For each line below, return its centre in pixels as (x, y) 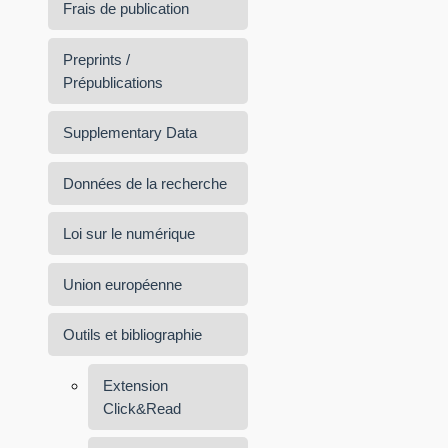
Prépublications (113, 82)
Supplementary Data (130, 133)
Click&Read (142, 408)
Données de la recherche (145, 183)
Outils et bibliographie (132, 335)
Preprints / (96, 59)
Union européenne (122, 284)
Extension (135, 385)
